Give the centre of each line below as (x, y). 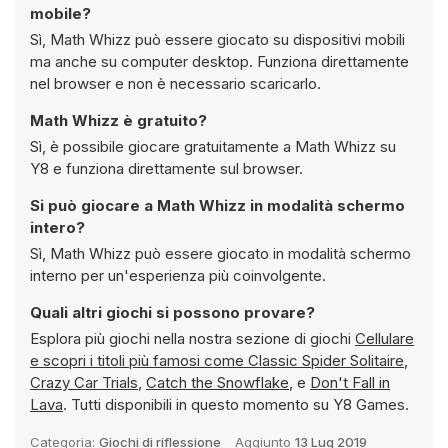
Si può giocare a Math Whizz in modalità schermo (140, 205)
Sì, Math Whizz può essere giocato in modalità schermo (82, 253)
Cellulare (384, 338)
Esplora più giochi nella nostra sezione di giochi (192, 338)
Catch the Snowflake (217, 382)
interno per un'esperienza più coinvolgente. (178, 275)
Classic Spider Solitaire (326, 360)
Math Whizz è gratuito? (118, 120)
